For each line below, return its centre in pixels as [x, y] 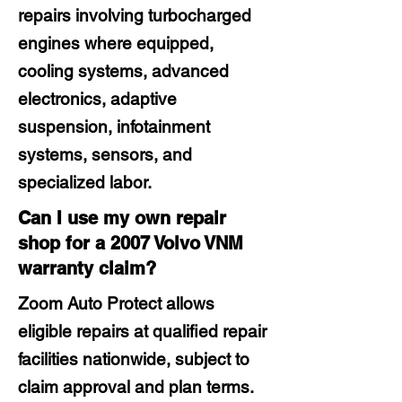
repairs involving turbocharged [135, 15]
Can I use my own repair [122, 218]
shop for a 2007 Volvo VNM [131, 243]
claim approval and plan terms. [136, 387]
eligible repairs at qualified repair [142, 331]
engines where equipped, [116, 43]
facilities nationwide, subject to [134, 359]
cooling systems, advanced [123, 71]
